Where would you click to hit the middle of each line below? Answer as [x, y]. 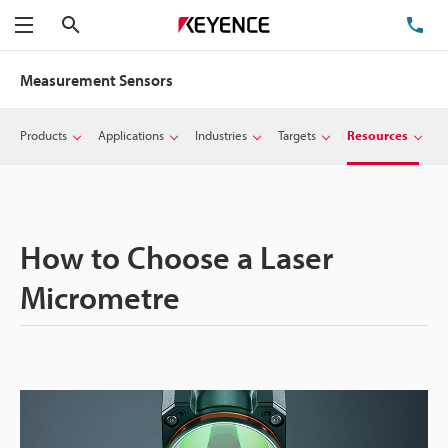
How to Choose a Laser [176, 257]
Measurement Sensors [96, 80]
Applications [131, 135]
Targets [297, 135]
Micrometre [100, 297]
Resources [377, 135]
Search [102, 24]
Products [43, 135]
